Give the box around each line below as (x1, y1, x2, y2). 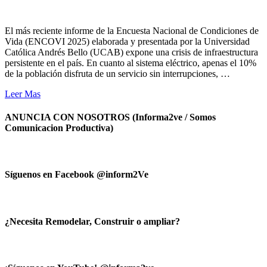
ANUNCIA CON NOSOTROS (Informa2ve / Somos (5, 111, 216, 122)
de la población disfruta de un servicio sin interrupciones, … (5, 68, 230, 79)
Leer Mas (5, 88, 41, 99)
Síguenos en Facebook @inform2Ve (5, 169, 148, 180)
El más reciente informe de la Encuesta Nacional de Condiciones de (5, 25, 259, 36)
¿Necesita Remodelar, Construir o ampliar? (5, 216, 180, 226)
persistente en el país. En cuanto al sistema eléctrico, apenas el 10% (5, 57, 256, 68)
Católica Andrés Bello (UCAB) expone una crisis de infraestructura (5, 46, 258, 57)
